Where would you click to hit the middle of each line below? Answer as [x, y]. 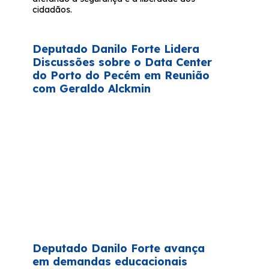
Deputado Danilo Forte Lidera [116, 49]
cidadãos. [53, 10]
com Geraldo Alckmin [92, 89]
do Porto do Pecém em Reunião [121, 76]
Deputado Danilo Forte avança [119, 249]
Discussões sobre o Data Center [122, 62]
